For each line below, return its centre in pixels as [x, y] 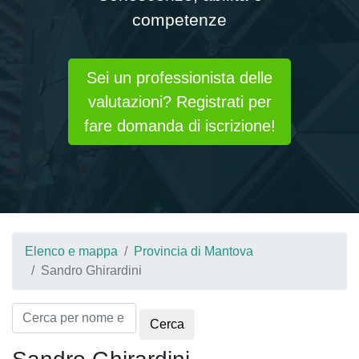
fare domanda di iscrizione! [179, 126]
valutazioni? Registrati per [179, 102]
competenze [179, 20]
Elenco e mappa [71, 251]
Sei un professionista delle [179, 78]
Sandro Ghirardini [91, 270]
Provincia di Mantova [194, 251]
